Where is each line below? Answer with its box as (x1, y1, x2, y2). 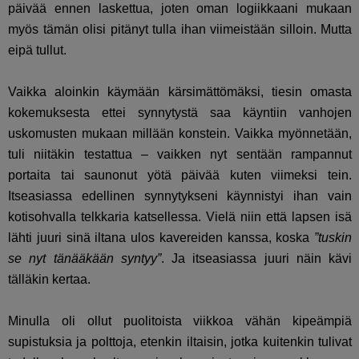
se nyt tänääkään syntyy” (8, 252, 161, 266)
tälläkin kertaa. (8, 272, 91, 287)
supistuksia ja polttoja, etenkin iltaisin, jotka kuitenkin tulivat (8, 335, 353, 349)
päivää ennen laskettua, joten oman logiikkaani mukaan (8, 2, 353, 16)
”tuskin (314, 231, 353, 245)
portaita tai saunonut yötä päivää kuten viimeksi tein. (8, 168, 353, 183)
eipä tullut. (8, 43, 67, 58)
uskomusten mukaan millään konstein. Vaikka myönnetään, (8, 127, 353, 141)
